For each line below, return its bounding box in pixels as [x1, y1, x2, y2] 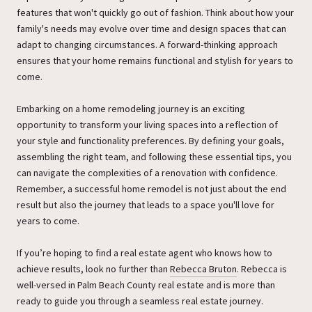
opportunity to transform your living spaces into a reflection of [17, 118, 278, 132]
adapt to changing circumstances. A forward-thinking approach [17, 38, 278, 52]
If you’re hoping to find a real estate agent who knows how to [17, 247, 272, 260]
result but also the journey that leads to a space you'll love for [17, 198, 274, 212]
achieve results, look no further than [17, 263, 170, 276]
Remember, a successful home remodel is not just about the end [17, 182, 286, 196]
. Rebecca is [237, 263, 287, 276]
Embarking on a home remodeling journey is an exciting [17, 102, 245, 116]
